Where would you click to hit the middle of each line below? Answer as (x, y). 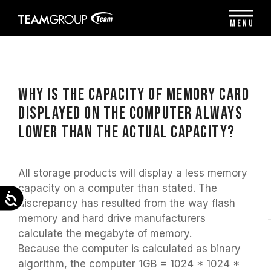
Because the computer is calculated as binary (129, 249)
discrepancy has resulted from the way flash (127, 203)
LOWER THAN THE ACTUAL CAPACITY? (127, 132)
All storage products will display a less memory (133, 173)
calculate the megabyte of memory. (105, 233)
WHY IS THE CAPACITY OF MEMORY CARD (134, 95)
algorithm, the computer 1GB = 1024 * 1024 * (129, 264)
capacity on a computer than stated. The (118, 188)
